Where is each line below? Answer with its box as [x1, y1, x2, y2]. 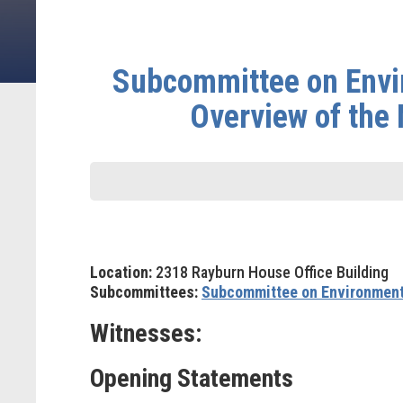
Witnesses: [90, 318, 201, 348]
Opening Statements [90, 363, 293, 393]
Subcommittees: [90, 282, 198, 301]
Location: [90, 263, 152, 282]
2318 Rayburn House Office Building [152, 263, 389, 282]
